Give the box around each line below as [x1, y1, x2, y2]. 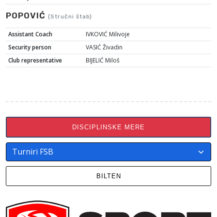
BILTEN [96, 172, 121, 180]
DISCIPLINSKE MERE [72, 124, 145, 131]
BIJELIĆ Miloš [85, 56, 120, 64]
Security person [8, 43, 51, 51]
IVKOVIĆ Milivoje [85, 30, 130, 38]
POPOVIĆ [6, 11, 48, 20]
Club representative [8, 56, 62, 64]
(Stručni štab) [48, 13, 92, 20]
